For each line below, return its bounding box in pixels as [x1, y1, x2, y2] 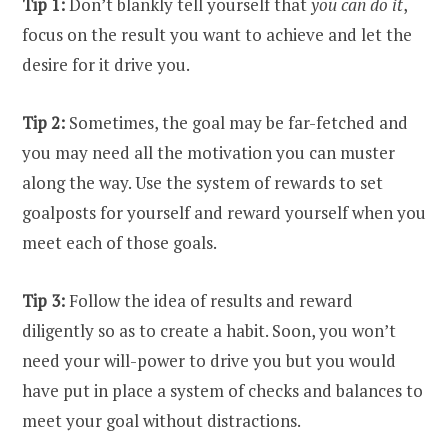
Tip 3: [22, 289, 65, 313]
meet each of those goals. [22, 230, 220, 254]
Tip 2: [22, 110, 65, 134]
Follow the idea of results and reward [65, 289, 353, 313]
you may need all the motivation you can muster [22, 140, 395, 164]
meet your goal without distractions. [22, 409, 308, 433]
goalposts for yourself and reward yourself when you [22, 200, 426, 224]
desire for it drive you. [22, 52, 193, 76]
